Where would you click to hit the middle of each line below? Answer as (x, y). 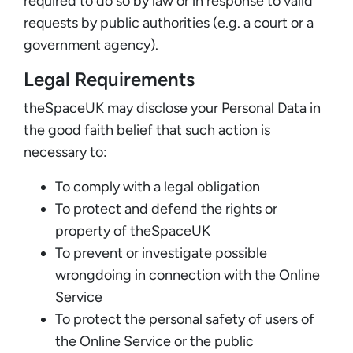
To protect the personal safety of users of (185, 319)
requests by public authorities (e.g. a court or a (169, 22)
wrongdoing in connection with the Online (188, 275)
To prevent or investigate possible (161, 253)
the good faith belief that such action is (147, 130)
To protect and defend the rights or (166, 208)
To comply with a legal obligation (158, 186)
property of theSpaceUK (133, 230)
